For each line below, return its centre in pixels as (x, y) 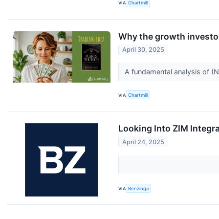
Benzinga (139, 188)
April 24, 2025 (143, 142)
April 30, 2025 (143, 50)
